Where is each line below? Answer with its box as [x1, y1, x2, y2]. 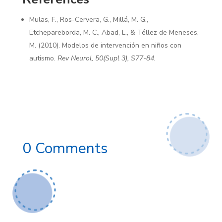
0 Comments [22, 138, 108, 159]
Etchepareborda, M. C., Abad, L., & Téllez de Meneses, [29, 28, 199, 38]
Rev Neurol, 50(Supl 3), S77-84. [57, 54, 156, 63]
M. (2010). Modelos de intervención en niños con [29, 41, 181, 51]
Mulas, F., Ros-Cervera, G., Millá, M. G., [29, 15, 148, 25]
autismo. [29, 54, 57, 63]
